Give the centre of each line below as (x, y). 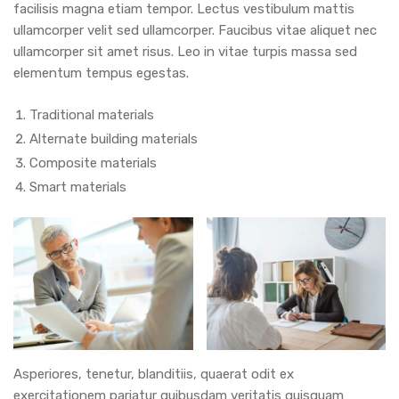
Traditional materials (92, 115)
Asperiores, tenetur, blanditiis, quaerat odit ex (154, 374)
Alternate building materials (114, 139)
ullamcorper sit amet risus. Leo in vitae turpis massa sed (185, 52)
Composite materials (93, 163)
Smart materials (78, 187)
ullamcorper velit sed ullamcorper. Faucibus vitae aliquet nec (195, 31)
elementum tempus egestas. (101, 73)
